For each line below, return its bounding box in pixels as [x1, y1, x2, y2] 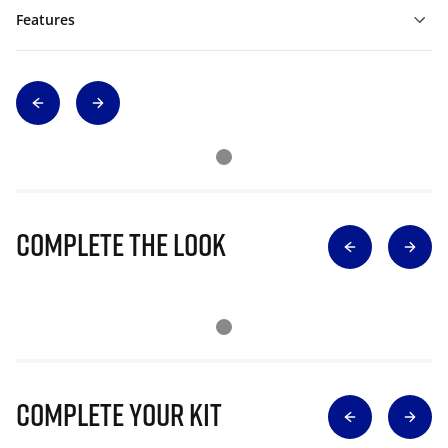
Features [16, 10, 75, 29]
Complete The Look [16, 225, 226, 263]
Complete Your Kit [16, 395, 222, 433]
